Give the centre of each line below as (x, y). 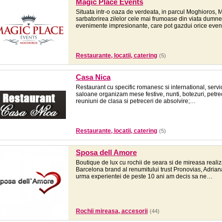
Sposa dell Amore (106, 152)
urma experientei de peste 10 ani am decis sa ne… (144, 176)
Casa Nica (93, 77)
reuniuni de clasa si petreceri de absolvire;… (136, 101)
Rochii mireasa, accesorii (112, 211)
